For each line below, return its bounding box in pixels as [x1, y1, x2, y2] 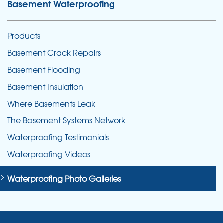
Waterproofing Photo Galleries [7, 172, 121, 184]
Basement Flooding [7, 63, 80, 75]
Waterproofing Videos [7, 148, 90, 160]
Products [7, 29, 40, 41]
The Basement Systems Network [7, 114, 125, 126]
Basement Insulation [7, 80, 83, 92]
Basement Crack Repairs [7, 46, 101, 58]
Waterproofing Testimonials [7, 131, 109, 143]
